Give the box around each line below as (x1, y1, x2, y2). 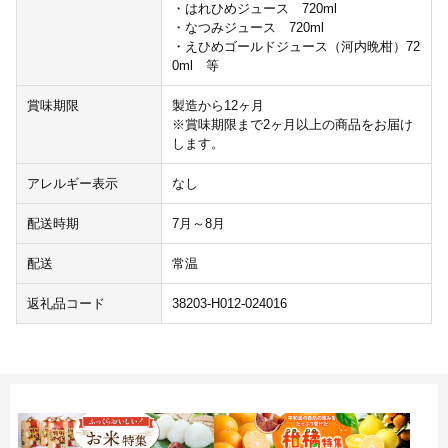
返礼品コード (27, 296, 105, 312)
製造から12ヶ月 (171, 98, 264, 114)
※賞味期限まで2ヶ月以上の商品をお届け (171, 117, 413, 133)
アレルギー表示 (27, 176, 118, 192)
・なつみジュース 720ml (171, 20, 324, 36)
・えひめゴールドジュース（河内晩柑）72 (171, 39, 420, 55)
